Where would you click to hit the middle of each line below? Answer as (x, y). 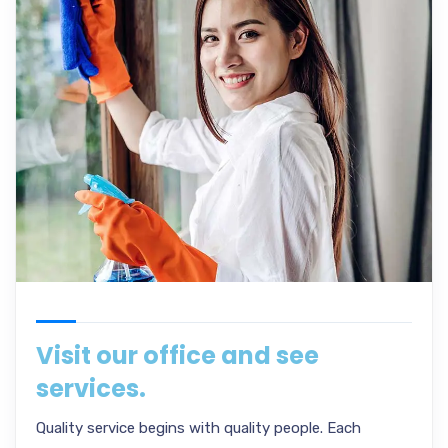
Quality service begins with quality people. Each (198, 428)
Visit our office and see (177, 355)
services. (91, 388)
